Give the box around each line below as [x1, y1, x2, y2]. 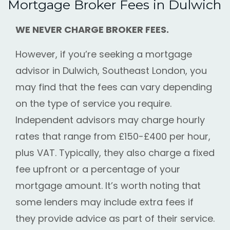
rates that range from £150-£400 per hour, [15, 129, 210, 143]
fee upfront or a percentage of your [15, 162, 180, 176]
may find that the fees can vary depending [15, 80, 212, 93]
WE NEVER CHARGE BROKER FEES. [15, 23, 169, 36]
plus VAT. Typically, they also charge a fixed [15, 146, 215, 159]
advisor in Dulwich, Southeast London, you [15, 64, 207, 77]
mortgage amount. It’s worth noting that [15, 179, 201, 192]
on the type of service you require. [15, 97, 171, 110]
